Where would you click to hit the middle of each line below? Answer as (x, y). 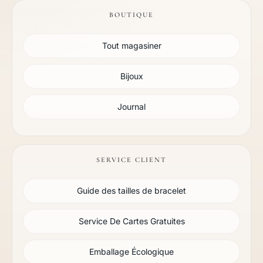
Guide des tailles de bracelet (131, 190)
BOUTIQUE (131, 15)
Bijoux (131, 76)
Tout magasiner (131, 45)
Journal (131, 107)
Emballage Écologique (131, 252)
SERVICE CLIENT (131, 160)
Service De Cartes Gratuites (131, 221)
